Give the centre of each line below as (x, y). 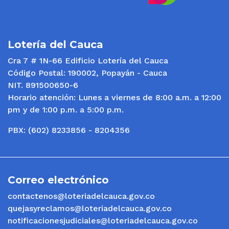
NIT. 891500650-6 (43, 85)
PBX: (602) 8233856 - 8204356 (69, 130)
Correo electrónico (58, 180)
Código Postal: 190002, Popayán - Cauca (87, 73)
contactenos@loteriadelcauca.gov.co (81, 196)
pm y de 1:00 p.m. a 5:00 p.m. (66, 110)
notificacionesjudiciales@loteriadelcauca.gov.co (103, 221)
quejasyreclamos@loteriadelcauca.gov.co (90, 208)
